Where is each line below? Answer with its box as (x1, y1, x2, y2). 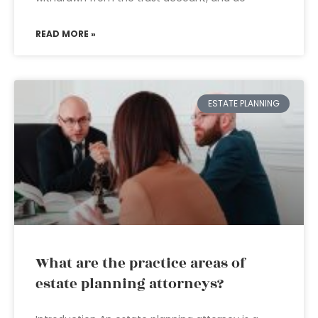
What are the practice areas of (35, 253, 246, 274)
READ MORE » (35, 28, 96, 40)
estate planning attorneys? (35, 273, 224, 295)
